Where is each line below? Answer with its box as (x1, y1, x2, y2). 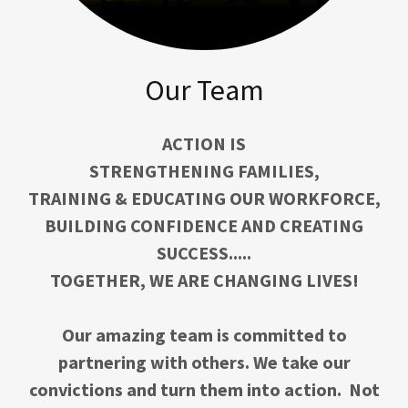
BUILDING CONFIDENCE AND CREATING (45, 213, 363, 237)
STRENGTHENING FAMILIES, (88, 158, 320, 182)
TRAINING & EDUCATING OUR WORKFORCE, (27, 186, 381, 209)
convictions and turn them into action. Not (28, 377, 380, 401)
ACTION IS (162, 131, 246, 155)
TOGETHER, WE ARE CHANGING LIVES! (49, 268, 359, 291)
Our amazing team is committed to (61, 322, 347, 346)
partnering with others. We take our (57, 350, 351, 373)
